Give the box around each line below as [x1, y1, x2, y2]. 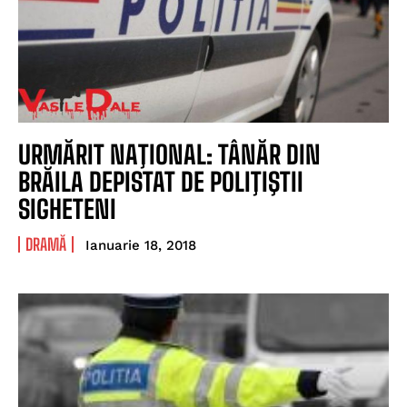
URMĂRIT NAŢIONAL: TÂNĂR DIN [18, 138, 321, 170]
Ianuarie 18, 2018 [85, 236, 196, 253]
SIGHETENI [18, 193, 116, 224]
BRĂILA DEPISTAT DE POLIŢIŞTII [18, 165, 303, 197]
